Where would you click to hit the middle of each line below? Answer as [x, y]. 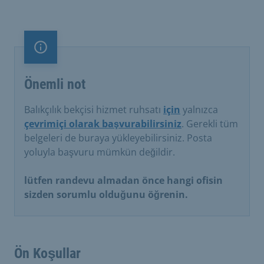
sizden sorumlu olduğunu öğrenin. [106, 194]
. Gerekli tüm [210, 123]
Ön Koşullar [47, 253]
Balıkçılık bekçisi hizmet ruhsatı [94, 109]
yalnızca [199, 109]
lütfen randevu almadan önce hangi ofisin [123, 180]
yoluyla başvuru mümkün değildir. [100, 152]
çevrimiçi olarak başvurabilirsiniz [103, 123]
